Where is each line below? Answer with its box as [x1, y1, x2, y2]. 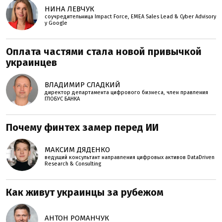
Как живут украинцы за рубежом [6, 186, 164, 198]
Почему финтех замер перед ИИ [6, 121, 159, 133]
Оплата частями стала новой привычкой [6, 46, 202, 57]
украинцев [6, 56, 57, 68]
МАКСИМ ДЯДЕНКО [45, 145, 110, 154]
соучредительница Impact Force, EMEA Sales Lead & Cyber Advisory [45, 13, 216, 20]
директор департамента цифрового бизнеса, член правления [45, 89, 208, 96]
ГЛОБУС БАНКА [45, 96, 80, 102]
